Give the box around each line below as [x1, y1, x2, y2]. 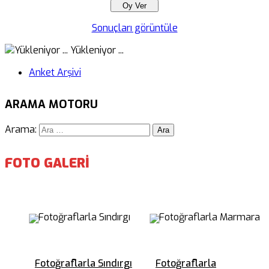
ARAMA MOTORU [5, 97, 98, 112]
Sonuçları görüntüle [91, 22, 178, 34]
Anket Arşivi [29, 66, 81, 79]
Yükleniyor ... [68, 44, 124, 56]
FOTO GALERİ [5, 154, 89, 172]
